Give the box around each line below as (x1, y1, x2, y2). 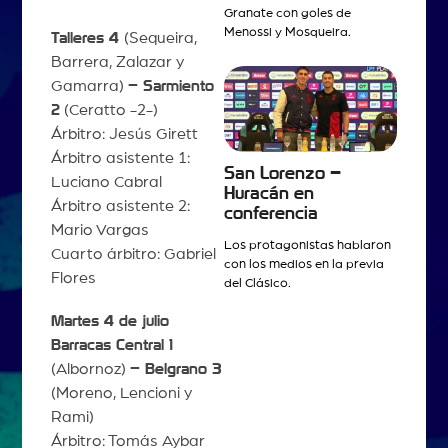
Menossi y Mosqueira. (224, 25, 351, 39)
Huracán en (224, 184, 314, 202)
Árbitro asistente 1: (50, 149, 190, 166)
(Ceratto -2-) (59, 101, 158, 118)
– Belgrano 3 (129, 361, 222, 378)
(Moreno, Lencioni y (50, 385, 192, 402)
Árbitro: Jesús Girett (50, 125, 198, 142)
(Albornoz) (50, 361, 130, 378)
